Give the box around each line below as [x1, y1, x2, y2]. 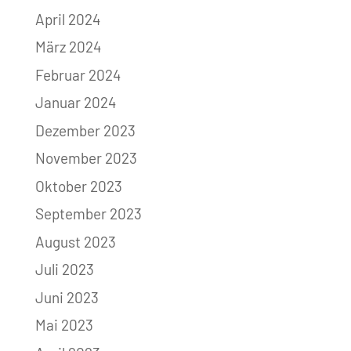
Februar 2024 [34, 65, 121, 84]
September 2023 [34, 204, 142, 223]
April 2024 [34, 9, 100, 28]
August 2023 [34, 232, 116, 251]
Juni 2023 [34, 288, 99, 306]
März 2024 [34, 38, 101, 56]
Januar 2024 [34, 93, 116, 112]
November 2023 [34, 149, 137, 168]
